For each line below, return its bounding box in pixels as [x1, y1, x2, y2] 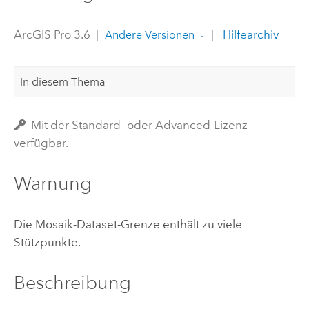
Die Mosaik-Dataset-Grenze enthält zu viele [13, 217, 242, 231]
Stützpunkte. [13, 235, 81, 249]
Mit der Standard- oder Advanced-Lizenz [31, 117, 248, 132]
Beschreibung [13, 270, 131, 294]
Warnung [13, 172, 92, 195]
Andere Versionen [104, 28, 195, 42]
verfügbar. [13, 135, 68, 150]
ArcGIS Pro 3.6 [13, 28, 90, 42]
